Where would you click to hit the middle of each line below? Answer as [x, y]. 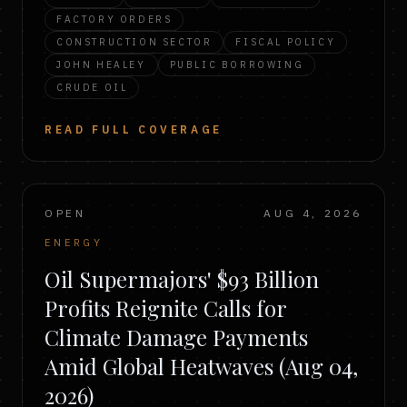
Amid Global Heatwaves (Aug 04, [201, 366]
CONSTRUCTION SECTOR [134, 42]
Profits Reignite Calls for [165, 308]
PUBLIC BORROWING [237, 65]
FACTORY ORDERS [114, 19]
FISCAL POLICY [286, 42]
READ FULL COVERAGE [134, 129]
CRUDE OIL [92, 87]
